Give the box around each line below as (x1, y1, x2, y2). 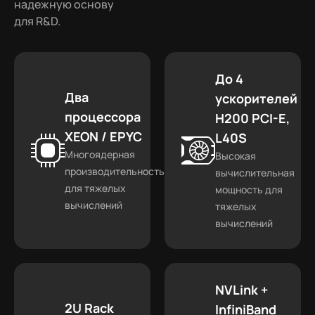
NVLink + (214, 281, 268, 298)
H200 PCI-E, (214, 110, 290, 127)
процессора (65, 108, 141, 125)
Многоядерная (65, 148, 135, 161)
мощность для (214, 183, 283, 196)
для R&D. (14, 13, 60, 29)
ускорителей (214, 90, 297, 107)
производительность (65, 165, 165, 178)
